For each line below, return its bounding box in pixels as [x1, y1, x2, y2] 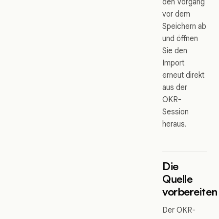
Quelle [162, 172, 193, 186]
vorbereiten [162, 185, 218, 198]
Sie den [162, 46, 187, 56]
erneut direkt [162, 70, 204, 80]
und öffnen [162, 34, 198, 44]
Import [162, 58, 184, 68]
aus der [162, 83, 187, 92]
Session [162, 107, 189, 117]
